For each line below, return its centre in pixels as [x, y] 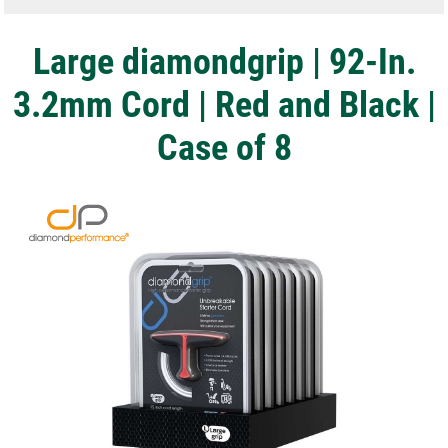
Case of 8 [224, 146]
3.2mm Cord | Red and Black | [224, 103]
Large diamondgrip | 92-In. [224, 60]
